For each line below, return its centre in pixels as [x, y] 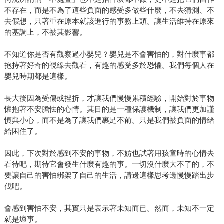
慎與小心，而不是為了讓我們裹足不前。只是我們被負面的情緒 [109, 120]
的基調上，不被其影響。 [45, 32]
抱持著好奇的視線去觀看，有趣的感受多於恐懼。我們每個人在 [109, 65]
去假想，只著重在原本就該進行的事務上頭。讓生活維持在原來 [109, 21]
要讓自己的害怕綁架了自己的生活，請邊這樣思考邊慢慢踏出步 [109, 175]
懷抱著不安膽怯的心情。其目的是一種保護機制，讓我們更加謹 [109, 109]
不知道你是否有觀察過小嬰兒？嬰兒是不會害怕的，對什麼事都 [109, 54]
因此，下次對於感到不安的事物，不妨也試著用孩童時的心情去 [109, 153]
